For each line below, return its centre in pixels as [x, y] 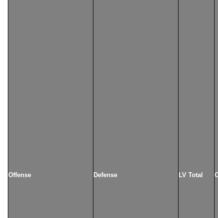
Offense [20, 175]
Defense [105, 175]
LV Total [191, 175]
